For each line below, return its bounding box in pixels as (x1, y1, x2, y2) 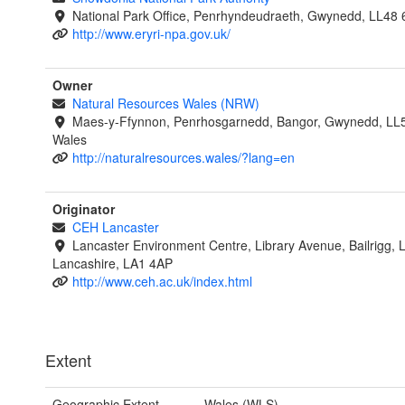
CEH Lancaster (71, 218, 159, 237)
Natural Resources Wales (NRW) (71, 94, 259, 113)
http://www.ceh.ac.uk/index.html (71, 272, 252, 291)
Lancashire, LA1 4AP (52, 254, 173, 273)
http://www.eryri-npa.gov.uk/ (71, 24, 231, 43)
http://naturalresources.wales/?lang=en (71, 148, 295, 167)
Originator (52, 200, 115, 219)
